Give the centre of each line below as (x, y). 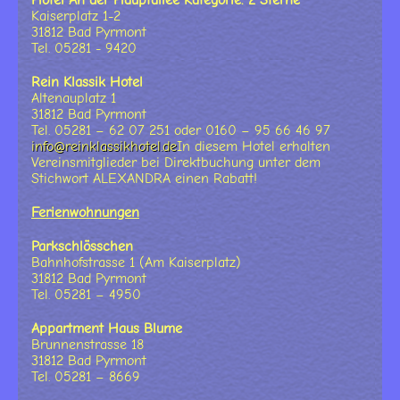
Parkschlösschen (82, 247)
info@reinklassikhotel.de (104, 147)
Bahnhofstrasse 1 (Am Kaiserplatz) (136, 263)
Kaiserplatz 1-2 (76, 17)
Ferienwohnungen (85, 213)
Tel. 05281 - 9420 (84, 49)
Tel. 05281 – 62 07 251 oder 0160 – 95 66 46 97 (181, 131)
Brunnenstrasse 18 (87, 345)
